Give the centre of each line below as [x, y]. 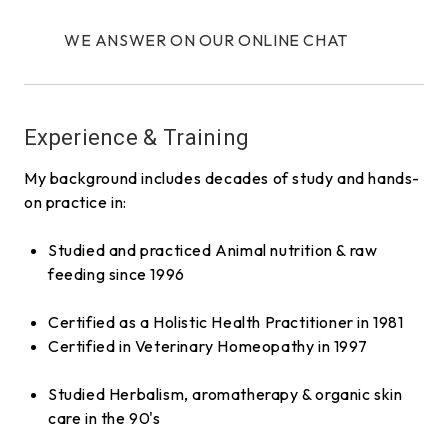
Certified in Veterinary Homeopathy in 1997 [208, 345]
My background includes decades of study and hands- [222, 177]
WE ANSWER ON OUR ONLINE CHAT [206, 39]
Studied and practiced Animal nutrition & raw [213, 249]
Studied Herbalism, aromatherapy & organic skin [225, 393]
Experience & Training [137, 137]
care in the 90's [104, 417]
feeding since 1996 [116, 273]
